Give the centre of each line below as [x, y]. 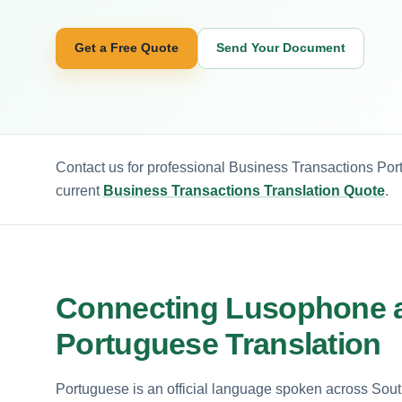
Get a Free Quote [127, 48]
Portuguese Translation [218, 343]
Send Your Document [281, 48]
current [79, 190]
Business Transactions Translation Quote [244, 190]
